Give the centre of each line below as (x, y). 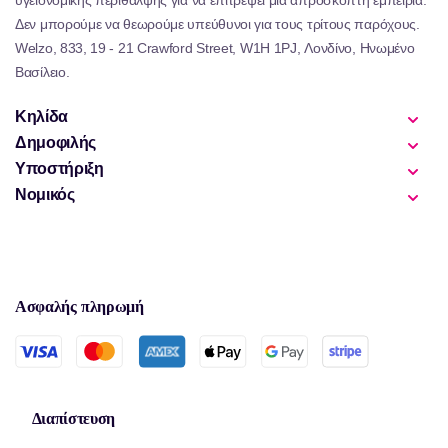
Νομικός (45, 194)
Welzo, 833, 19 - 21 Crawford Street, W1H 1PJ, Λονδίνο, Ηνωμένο (215, 47)
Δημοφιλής (55, 142)
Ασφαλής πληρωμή (79, 306)
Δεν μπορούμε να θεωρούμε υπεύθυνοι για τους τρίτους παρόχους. (217, 23)
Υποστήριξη (59, 168)
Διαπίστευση (73, 418)
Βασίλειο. (42, 71)
